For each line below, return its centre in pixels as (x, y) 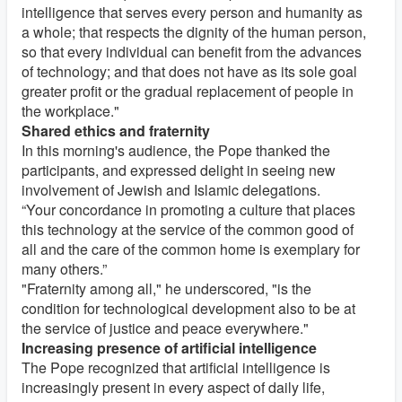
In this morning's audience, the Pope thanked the (176, 151)
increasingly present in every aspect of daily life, (173, 388)
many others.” (64, 269)
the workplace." (70, 111)
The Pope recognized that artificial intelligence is (176, 368)
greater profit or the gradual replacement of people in (188, 92)
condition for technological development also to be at (188, 309)
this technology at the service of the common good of (188, 230)
